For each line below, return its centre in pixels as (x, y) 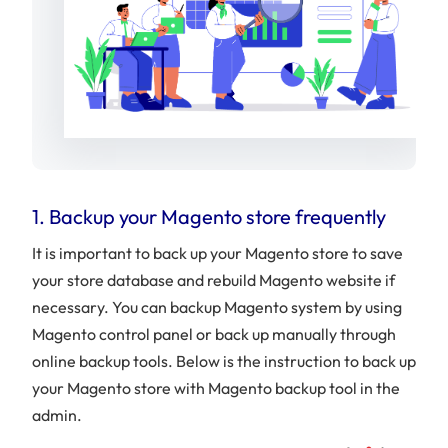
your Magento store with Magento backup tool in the (216, 387)
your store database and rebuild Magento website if (213, 279)
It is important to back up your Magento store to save (217, 252)
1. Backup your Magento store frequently (209, 216)
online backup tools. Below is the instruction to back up (224, 360)
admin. (57, 414)
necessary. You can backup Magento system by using (217, 306)
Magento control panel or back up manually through (214, 333)
